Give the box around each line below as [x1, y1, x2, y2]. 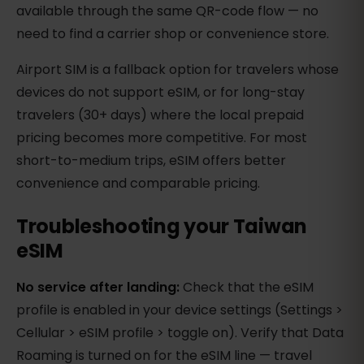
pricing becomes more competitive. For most [16, 128, 307, 148]
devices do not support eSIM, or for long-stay [16, 83, 305, 102]
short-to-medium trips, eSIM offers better [16, 151, 286, 171]
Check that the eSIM [180, 278, 314, 297]
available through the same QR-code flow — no [16, 2, 318, 21]
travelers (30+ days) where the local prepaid [16, 106, 304, 125]
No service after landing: [16, 278, 180, 297]
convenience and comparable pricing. [16, 174, 260, 193]
